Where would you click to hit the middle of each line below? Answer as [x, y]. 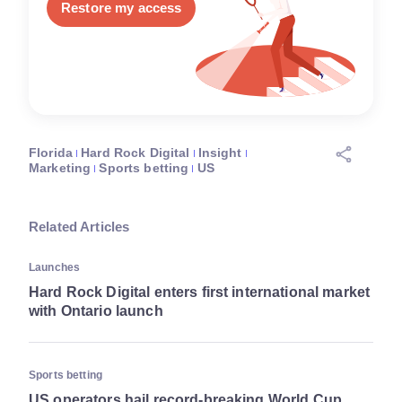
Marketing [60, 168]
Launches [55, 268]
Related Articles [79, 227]
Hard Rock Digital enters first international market [200, 293]
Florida [51, 153]
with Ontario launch [96, 311]
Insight [220, 153]
